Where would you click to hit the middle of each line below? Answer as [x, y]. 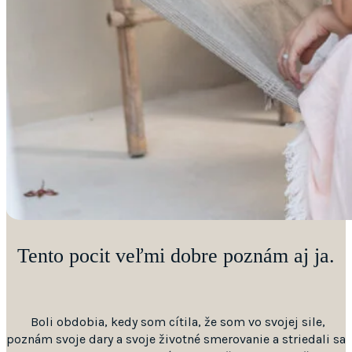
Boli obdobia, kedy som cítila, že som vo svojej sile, [176, 322]
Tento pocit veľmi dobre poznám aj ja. [176, 256]
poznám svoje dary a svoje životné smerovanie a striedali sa [176, 339]
